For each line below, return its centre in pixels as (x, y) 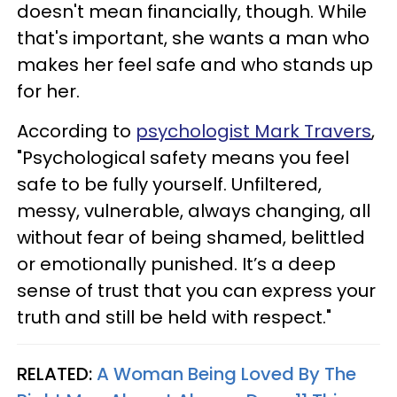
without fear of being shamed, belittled (191, 238)
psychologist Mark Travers (253, 132)
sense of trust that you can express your (196, 291)
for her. (48, 92)
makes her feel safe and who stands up (195, 65)
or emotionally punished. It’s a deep (176, 265)
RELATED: (57, 374)
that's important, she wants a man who (193, 39)
